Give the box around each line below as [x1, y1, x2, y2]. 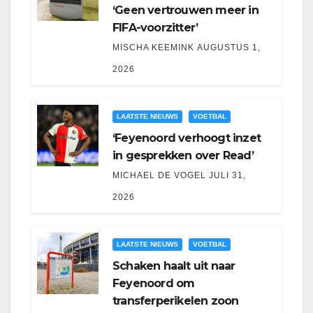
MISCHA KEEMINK [112, 43, 194, 53]
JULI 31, [209, 170, 246, 181]
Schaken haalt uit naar [112, 259, 235, 273]
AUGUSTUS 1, [197, 43, 261, 53]
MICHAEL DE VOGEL [112, 170, 206, 181]
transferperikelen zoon [112, 294, 239, 308]
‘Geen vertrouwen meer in [112, 3, 259, 17]
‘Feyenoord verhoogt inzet [112, 131, 261, 145]
